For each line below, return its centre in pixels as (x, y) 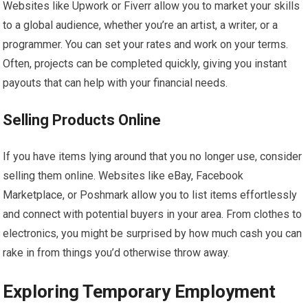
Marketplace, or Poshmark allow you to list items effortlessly (150, 195)
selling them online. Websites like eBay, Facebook (123, 176)
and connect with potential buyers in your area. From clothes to (153, 214)
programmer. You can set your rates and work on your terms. (146, 44)
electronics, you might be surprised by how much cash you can (153, 233)
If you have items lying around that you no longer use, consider (153, 156)
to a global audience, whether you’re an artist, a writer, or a (141, 25)
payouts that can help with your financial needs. (115, 83)
